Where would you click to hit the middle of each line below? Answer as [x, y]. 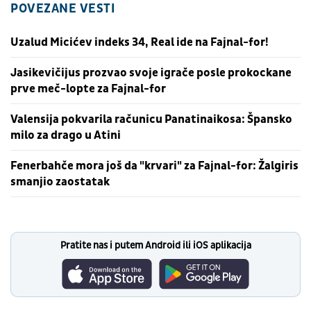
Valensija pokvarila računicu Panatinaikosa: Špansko [151, 119]
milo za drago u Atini [66, 135]
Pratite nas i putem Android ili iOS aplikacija [155, 245]
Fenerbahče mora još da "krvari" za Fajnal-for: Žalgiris [154, 165]
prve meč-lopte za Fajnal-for [88, 88]
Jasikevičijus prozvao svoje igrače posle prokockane [151, 72]
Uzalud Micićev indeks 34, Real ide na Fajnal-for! [140, 42]
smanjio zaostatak [60, 181]
